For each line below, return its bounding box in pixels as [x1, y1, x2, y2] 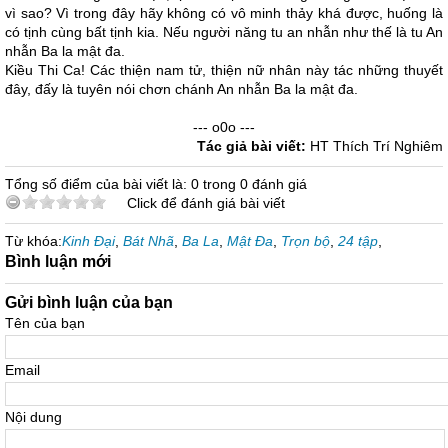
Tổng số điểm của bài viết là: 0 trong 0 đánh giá [5, 176, 307, 192]
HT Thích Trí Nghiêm [310, 138, 443, 154]
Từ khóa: [5, 233, 62, 249]
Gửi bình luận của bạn [5, 294, 173, 311]
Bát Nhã [123, 233, 174, 249]
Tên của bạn [5, 315, 85, 331]
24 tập [338, 233, 378, 249]
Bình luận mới [5, 253, 111, 270]
